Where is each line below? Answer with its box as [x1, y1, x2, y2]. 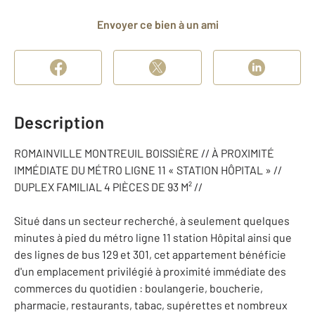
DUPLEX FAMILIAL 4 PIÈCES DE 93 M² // [14, 180, 202, 193]
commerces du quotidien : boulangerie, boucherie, [14, 281, 263, 295]
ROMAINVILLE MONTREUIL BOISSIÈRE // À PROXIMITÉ [14, 146, 274, 160]
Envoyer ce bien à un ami [103, 18, 219, 31]
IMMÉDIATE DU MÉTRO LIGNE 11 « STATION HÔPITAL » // [14, 163, 282, 176]
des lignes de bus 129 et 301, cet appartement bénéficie [14, 247, 286, 261]
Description [14, 112, 105, 132]
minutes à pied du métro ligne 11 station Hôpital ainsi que [14, 231, 292, 244]
